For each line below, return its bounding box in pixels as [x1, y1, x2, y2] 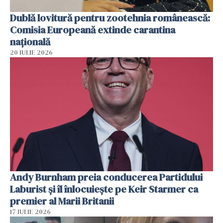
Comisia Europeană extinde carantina [10, 22, 175, 37]
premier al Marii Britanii [10, 194, 114, 209]
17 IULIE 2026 [10, 208, 51, 217]
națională [10, 34, 50, 49]
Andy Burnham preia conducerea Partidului [10, 170, 203, 185]
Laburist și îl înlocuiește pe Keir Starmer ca [10, 182, 198, 197]
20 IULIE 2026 [10, 48, 53, 57]
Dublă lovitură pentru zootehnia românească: [10, 10, 210, 25]
